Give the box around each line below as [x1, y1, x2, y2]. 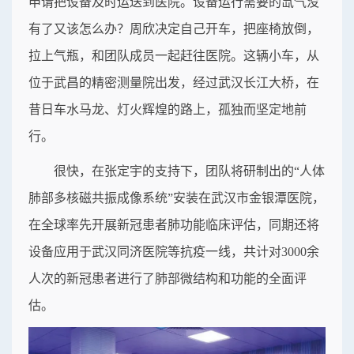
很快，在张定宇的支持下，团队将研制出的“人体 [54, 164, 325, 178]
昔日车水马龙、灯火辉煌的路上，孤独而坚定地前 [28, 102, 307, 116]
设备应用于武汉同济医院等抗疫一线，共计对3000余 [28, 244, 319, 258]
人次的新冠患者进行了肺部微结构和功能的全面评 [28, 271, 307, 285]
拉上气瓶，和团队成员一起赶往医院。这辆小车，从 [28, 48, 319, 62]
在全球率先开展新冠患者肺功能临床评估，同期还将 [28, 217, 319, 232]
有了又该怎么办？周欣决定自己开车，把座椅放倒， [28, 21, 319, 36]
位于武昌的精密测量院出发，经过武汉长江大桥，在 [28, 75, 319, 89]
